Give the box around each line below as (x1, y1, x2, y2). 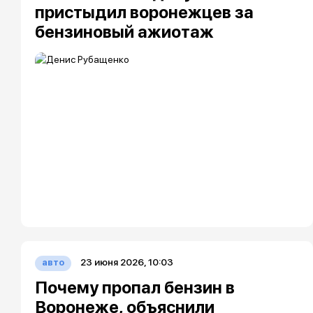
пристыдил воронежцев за (35, 2, 254, 22)
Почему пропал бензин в (35, 277, 235, 298)
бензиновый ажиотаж (35, 22, 214, 42)
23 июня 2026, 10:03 (80, 256, 173, 268)
